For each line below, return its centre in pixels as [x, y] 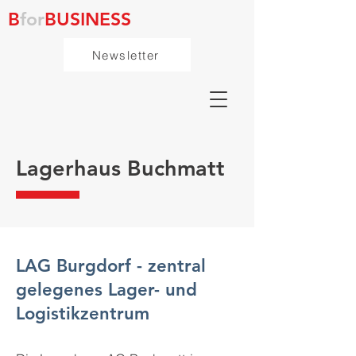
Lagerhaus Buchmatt [120, 168]
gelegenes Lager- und [106, 290]
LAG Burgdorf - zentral [111, 266]
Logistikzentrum [83, 313]
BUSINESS [88, 19]
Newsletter [126, 55]
